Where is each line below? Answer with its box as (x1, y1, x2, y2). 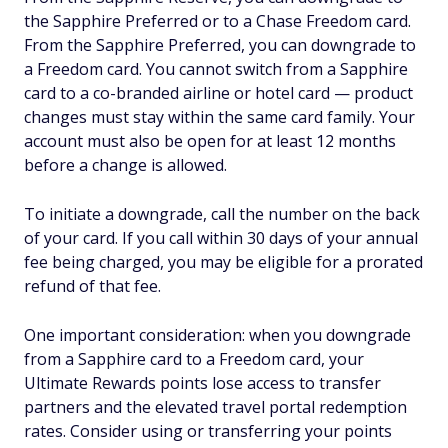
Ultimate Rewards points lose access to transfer (24, 372, 381, 395)
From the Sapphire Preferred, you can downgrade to (24, 34, 416, 57)
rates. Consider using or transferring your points (24, 420, 392, 443)
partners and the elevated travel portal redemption (24, 396, 407, 419)
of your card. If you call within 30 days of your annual (24, 227, 418, 250)
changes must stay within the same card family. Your (24, 106, 415, 129)
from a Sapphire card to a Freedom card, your (24, 348, 364, 371)
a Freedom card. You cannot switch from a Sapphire (24, 58, 408, 81)
